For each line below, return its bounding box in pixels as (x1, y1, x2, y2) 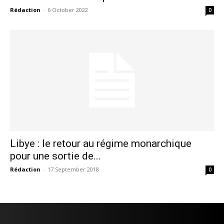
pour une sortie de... (10, 149, 101, 162)
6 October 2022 (47, 6, 88, 14)
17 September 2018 (47, 165, 99, 173)
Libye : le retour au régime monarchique (10, 137, 191, 149)
